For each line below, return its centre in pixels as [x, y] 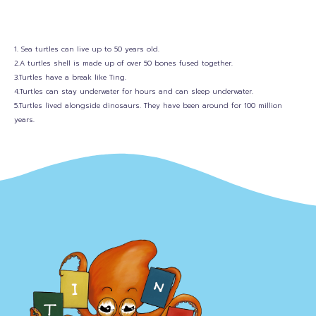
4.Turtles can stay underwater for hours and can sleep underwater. [134, 91]
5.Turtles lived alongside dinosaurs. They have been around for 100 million [148, 105]
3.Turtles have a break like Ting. [70, 77]
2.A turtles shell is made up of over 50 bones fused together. [123, 63]
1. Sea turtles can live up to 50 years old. [87, 49]
